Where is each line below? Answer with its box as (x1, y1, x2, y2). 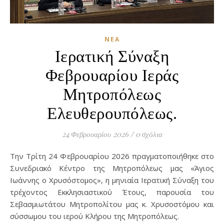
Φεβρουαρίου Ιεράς (45, 63, 179, 85)
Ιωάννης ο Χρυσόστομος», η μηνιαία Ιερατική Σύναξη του (10, 175, 214, 185)
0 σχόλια (135, 129, 162, 139)
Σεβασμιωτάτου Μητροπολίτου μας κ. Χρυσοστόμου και (10, 199, 214, 209)
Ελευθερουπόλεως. (47, 101, 177, 123)
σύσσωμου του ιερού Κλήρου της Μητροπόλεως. (10, 211, 179, 221)
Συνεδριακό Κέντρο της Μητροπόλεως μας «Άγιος (10, 163, 214, 173)
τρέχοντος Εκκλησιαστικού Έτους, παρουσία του (10, 187, 214, 197)
